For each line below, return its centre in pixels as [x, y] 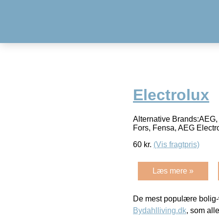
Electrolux [171, 95]
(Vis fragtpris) [176, 144]
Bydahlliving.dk [160, 210]
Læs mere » [173, 171]
